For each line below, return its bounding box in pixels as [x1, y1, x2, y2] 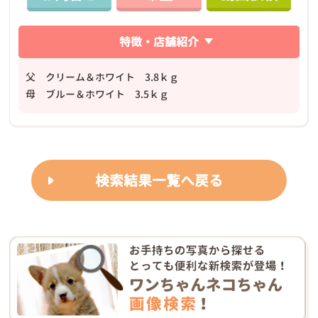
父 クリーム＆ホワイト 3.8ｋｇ [26, 70, 180, 84]
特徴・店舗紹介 [119, 34, 199, 50]
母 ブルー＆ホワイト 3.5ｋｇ [26, 87, 170, 102]
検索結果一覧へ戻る [95, 170, 223, 191]
